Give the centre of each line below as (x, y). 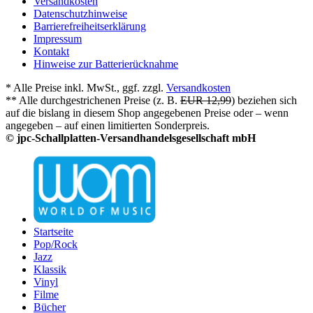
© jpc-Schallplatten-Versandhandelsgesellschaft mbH (131, 138)
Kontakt (51, 52)
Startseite (53, 232)
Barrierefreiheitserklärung (90, 27)
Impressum (58, 39)
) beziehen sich (264, 101)
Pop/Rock (56, 245)
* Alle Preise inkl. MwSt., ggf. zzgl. (86, 88)
